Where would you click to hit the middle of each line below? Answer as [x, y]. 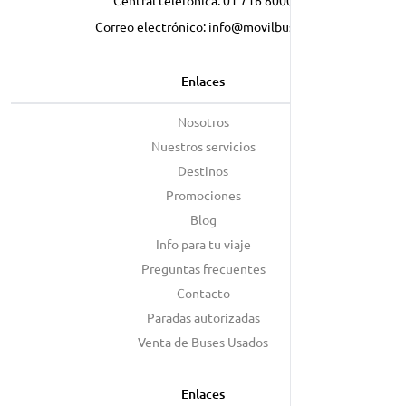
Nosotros [203, 121]
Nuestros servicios [203, 146]
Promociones [203, 195]
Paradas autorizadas [203, 317]
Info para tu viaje [203, 244]
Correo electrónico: [151, 26]
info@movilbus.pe [260, 26]
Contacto [203, 293]
